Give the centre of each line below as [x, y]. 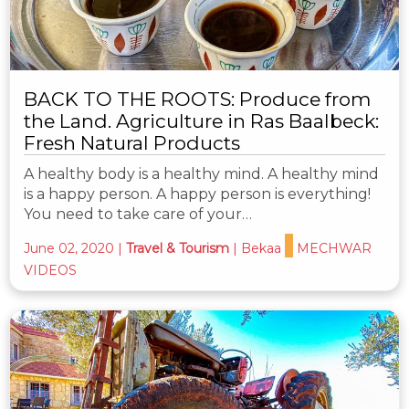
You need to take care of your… [138, 214]
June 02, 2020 [69, 248]
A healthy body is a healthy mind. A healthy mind [201, 173]
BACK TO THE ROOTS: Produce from [197, 99]
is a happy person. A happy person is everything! [197, 194]
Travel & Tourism [178, 248]
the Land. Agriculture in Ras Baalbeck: [201, 121]
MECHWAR [334, 248]
